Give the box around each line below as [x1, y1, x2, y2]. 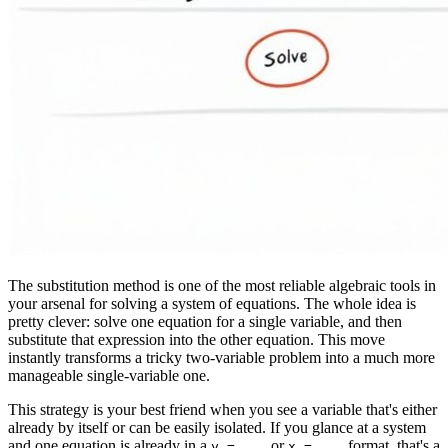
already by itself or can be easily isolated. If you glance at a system [8, 419, 426, 437]
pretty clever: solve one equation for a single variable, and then [8, 313, 402, 331]
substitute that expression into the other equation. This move [8, 331, 385, 349]
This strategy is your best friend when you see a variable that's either [8, 401, 437, 419]
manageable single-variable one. [8, 367, 210, 385]
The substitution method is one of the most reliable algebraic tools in [8, 277, 436, 295]
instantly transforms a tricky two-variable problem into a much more [8, 349, 435, 367]
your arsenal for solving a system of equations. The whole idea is [8, 295, 416, 313]
